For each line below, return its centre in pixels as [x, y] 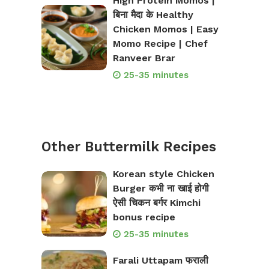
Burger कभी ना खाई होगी [161, 189]
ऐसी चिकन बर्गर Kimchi [156, 203]
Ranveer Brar [144, 58]
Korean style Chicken [163, 174]
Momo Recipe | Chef [160, 44]
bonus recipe [144, 217]
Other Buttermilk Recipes [129, 147]
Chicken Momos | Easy [165, 29]
